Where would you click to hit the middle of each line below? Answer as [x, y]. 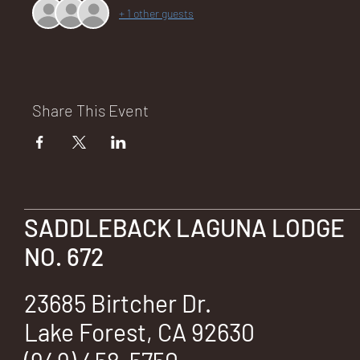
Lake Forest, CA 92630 [139, 331]
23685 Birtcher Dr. [120, 303]
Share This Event [90, 110]
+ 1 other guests [156, 13]
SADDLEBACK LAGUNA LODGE [184, 228]
